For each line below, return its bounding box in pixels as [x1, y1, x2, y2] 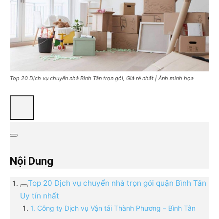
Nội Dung [10, 155, 53, 168]
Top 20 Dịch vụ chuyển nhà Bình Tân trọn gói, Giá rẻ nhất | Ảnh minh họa [10, 75, 194, 82]
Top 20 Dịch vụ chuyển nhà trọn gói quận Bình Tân [28, 178, 206, 188]
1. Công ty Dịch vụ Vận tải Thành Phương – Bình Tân [30, 204, 196, 213]
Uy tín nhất [20, 191, 59, 201]
